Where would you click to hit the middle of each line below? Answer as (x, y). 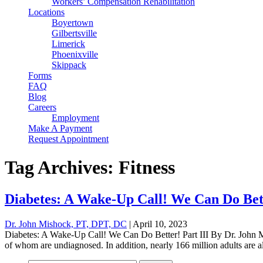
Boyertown (73, 23)
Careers (42, 107)
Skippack (69, 65)
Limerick (68, 44)
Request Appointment (68, 139)
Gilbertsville (74, 33)
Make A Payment (60, 128)
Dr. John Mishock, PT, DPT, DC (66, 224)
